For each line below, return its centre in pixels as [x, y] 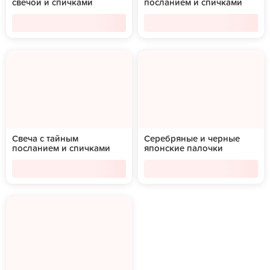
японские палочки [184, 149]
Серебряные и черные [192, 139]
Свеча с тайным [45, 139]
